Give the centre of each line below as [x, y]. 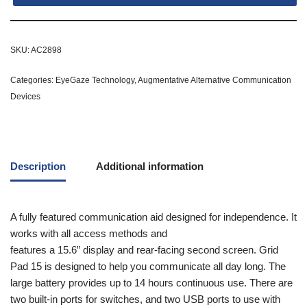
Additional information [150, 166]
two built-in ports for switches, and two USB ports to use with [145, 299]
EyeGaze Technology [95, 81]
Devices [25, 97]
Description [38, 166]
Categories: [33, 81]
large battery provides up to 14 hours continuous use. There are [151, 283]
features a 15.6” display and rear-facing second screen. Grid [144, 250]
